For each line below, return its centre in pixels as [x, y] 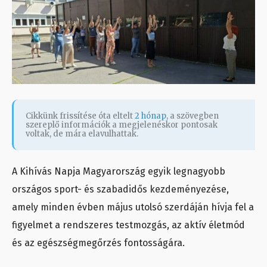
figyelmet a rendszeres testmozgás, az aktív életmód [128, 225]
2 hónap [150, 116]
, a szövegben [193, 116]
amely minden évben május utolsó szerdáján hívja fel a [133, 207]
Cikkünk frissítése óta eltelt [80, 116]
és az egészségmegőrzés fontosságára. [98, 243]
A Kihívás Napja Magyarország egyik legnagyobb [119, 172]
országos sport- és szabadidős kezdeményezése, [120, 190]
